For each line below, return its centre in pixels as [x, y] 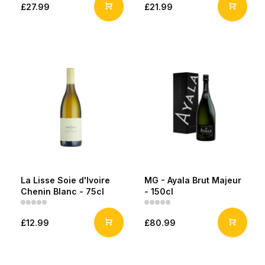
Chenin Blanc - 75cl [62, 191]
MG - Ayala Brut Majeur [193, 180]
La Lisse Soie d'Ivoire [65, 180]
